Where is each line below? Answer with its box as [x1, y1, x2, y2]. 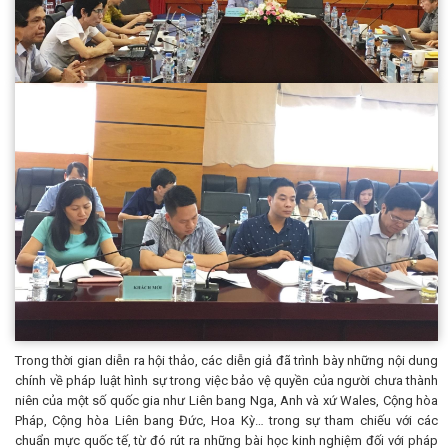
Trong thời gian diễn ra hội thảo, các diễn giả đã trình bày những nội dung [15, 353, 438, 369]
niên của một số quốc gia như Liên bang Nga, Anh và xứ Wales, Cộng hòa [15, 393, 438, 409]
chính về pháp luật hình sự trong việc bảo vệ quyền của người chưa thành [15, 373, 438, 389]
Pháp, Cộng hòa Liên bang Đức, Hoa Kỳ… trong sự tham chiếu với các [15, 413, 438, 429]
